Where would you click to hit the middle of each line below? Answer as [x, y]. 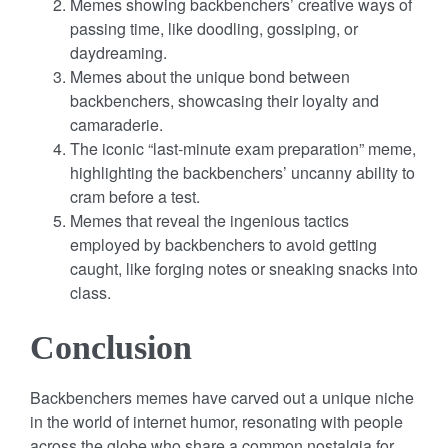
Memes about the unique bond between [210, 76]
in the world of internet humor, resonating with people [216, 421]
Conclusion [111, 347]
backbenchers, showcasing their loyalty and [224, 100]
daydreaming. [118, 52]
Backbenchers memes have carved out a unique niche [222, 397]
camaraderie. [116, 124]
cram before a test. [135, 196]
